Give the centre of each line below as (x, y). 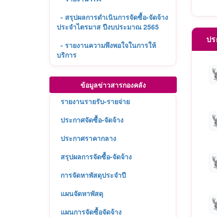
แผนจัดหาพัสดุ (82, 193)
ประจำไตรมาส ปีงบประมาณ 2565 (108, 27)
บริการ (67, 55)
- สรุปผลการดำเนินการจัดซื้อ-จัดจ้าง (114, 17)
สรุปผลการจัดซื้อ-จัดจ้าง (96, 156)
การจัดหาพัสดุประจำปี (93, 175)
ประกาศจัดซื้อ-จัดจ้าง (92, 120)
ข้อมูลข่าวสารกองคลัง (113, 85)
